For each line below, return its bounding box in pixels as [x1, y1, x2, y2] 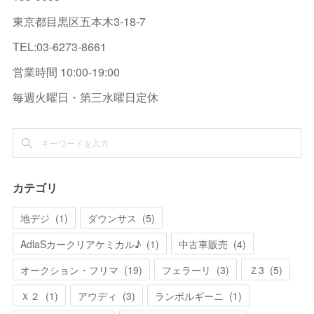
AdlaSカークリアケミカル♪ [20, 236, 142, 251]
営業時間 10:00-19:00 [13, 63, 121, 80]
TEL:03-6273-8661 [13, 38, 107, 55]
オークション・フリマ [20, 262, 119, 277]
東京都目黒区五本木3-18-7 [13, 13, 146, 29]
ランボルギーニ [155, 288, 224, 303]
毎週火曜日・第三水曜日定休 [13, 88, 159, 105]
